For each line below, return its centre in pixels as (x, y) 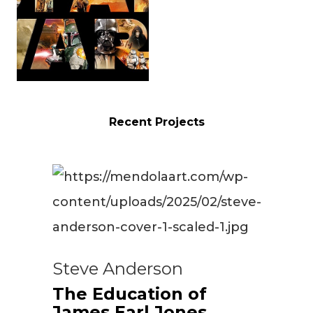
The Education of (129, 293)
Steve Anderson (117, 268)
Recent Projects (156, 122)
